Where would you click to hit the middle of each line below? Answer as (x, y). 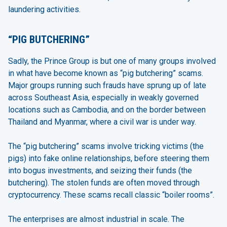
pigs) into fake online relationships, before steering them (109, 159)
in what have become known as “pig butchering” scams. (106, 73)
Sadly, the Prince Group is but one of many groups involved (112, 61)
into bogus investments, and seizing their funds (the (100, 171)
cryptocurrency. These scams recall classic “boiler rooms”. (111, 195)
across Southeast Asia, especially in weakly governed (103, 98)
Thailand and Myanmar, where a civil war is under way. (102, 122)
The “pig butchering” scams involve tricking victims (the (106, 146)
